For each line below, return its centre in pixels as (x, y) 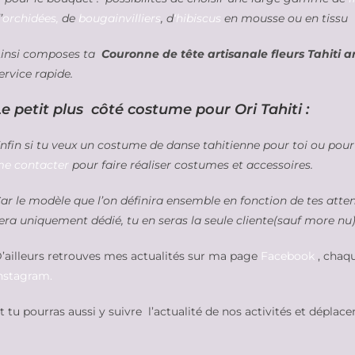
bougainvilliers (120, 18)
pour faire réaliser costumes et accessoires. (191, 165)
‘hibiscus (197, 18)
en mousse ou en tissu (284, 18)
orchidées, (31, 18)
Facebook (288, 256)
